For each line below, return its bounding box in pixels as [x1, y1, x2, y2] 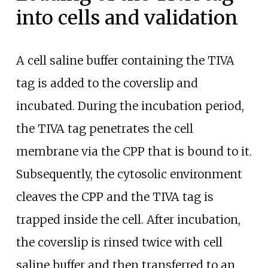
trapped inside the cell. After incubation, [16, 212, 240, 227]
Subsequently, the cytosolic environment [16, 167, 242, 182]
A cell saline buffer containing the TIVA [16, 53, 234, 68]
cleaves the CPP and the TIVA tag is [16, 190, 214, 205]
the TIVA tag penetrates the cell [16, 121, 193, 136]
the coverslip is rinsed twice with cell [16, 235, 223, 250]
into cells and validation [16, 6, 238, 31]
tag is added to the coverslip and [16, 76, 198, 91]
